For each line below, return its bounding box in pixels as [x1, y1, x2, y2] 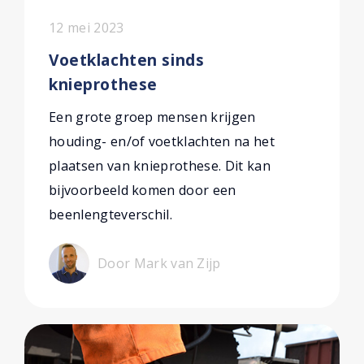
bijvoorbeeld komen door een [49, 181, 236, 199]
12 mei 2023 [49, 19, 124, 37]
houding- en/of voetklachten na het [49, 132, 275, 150]
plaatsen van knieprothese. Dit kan [49, 157, 271, 175]
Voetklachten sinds [49, 49, 205, 71]
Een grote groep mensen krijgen [49, 108, 256, 126]
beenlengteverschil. [49, 206, 173, 223]
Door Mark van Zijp [97, 254, 221, 272]
